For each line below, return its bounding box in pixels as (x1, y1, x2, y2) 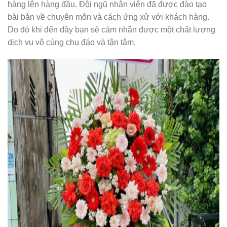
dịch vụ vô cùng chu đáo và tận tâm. (8, 37, 136, 47)
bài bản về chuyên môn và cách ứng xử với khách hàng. (8, 12, 209, 21)
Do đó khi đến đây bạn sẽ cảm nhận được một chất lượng (8, 25, 215, 34)
